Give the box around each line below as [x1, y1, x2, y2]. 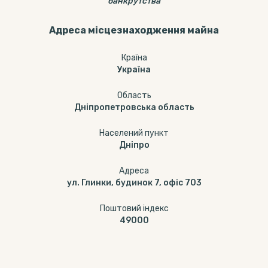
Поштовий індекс [99, 203, 169, 214]
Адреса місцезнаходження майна [49, 25, 219, 36]
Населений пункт [99, 128, 169, 138]
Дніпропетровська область [74, 102, 194, 112]
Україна [117, 65, 151, 75]
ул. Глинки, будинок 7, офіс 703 [66, 178, 202, 188]
